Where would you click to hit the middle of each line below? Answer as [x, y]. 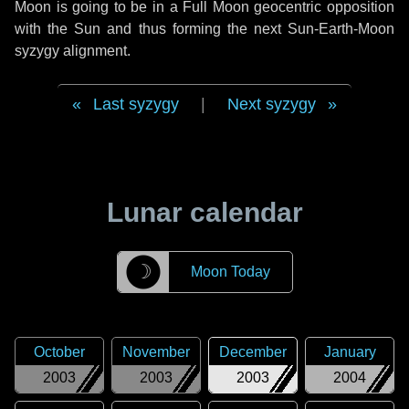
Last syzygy [136, 104]
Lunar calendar [204, 212]
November [156, 352]
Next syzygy [272, 104]
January [350, 352]
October [59, 352]
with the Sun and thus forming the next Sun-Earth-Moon [204, 29]
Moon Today [230, 272]
